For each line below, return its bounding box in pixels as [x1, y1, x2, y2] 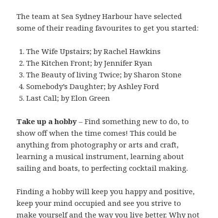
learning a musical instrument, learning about [17, 151, 184, 161]
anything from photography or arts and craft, [17, 139, 179, 149]
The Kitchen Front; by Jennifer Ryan [26, 57, 153, 68]
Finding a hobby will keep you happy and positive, [17, 186, 195, 196]
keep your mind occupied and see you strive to [17, 198, 182, 208]
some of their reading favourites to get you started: [17, 22, 199, 33]
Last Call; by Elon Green [26, 92, 110, 103]
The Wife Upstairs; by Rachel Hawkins [26, 46, 161, 56]
